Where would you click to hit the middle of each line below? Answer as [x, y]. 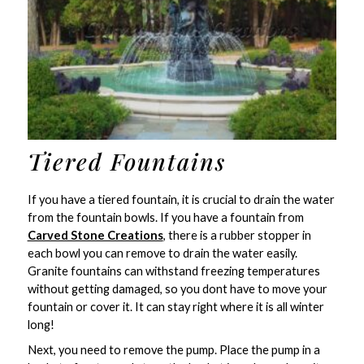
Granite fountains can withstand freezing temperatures [173, 271]
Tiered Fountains [126, 160]
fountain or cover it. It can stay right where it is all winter [175, 306]
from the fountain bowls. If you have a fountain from [165, 217]
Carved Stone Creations [95, 235]
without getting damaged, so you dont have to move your [177, 288]
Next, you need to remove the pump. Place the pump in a [173, 349]
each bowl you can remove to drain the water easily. [162, 253]
